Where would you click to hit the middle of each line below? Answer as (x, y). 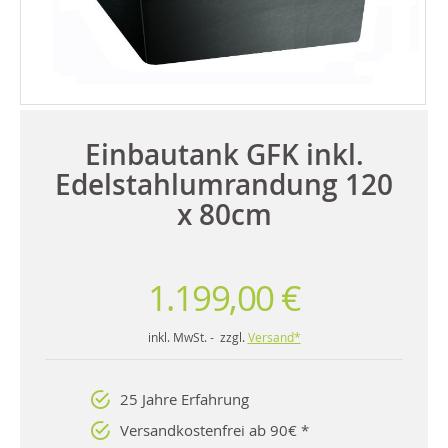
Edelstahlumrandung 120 (224, 184)
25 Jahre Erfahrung (184, 398)
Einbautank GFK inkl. (224, 154)
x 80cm (224, 214)
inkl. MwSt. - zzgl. (197, 336)
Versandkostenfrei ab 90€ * (214, 429)
